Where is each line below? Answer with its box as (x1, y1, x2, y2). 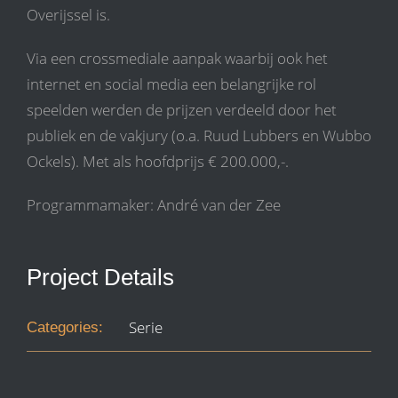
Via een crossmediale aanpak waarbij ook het (27, 48, 328, 69)
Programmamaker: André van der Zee (27, 195, 281, 216)
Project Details (27, 265, 174, 291)
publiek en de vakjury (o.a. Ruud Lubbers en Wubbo (27, 125, 371, 147)
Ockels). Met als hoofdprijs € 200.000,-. (27, 151, 289, 172)
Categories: (27, 319, 103, 337)
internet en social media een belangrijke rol (27, 74, 316, 95)
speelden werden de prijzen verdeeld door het (27, 99, 337, 121)
